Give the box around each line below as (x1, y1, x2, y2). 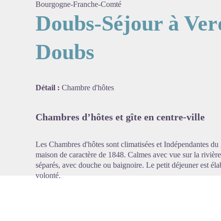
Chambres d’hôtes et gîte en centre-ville (36, 111, 205, 122)
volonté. (36, 171, 61, 180)
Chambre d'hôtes (62, 83, 114, 92)
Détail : (36, 83, 62, 92)
